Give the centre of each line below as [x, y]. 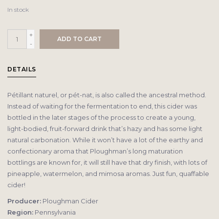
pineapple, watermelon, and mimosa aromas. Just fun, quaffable [108, 174]
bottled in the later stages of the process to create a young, [101, 118]
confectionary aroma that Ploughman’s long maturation [95, 151]
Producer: [24, 201]
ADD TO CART [79, 39]
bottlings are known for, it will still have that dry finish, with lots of [107, 163]
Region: [20, 212]
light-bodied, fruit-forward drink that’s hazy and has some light [105, 129]
